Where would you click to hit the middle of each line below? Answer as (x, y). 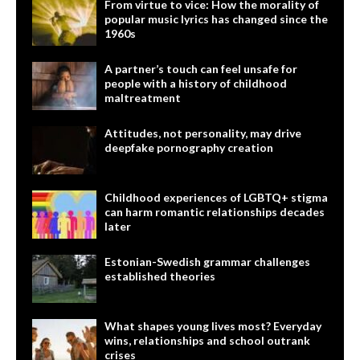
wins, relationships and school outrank (207, 340)
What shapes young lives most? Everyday (213, 325)
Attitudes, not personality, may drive (203, 133)
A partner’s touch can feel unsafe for (201, 68)
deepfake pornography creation (189, 147)
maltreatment (143, 97)
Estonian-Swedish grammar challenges (207, 261)
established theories (160, 276)
